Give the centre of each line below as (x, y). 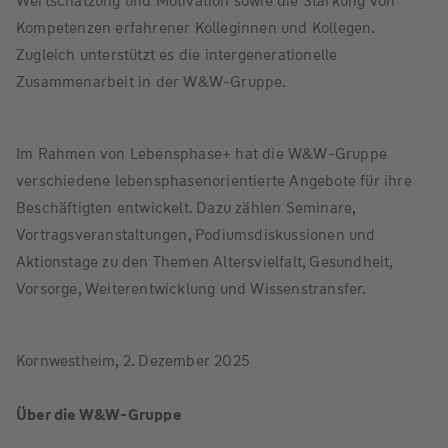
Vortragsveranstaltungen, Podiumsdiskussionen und (196, 234)
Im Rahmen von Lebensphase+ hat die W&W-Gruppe (202, 153)
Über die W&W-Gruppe (98, 414)
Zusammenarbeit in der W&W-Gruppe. (151, 81)
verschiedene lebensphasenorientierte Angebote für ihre (214, 180)
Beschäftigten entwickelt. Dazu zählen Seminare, (186, 207)
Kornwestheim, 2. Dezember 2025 (133, 360)
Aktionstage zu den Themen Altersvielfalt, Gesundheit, (204, 261)
